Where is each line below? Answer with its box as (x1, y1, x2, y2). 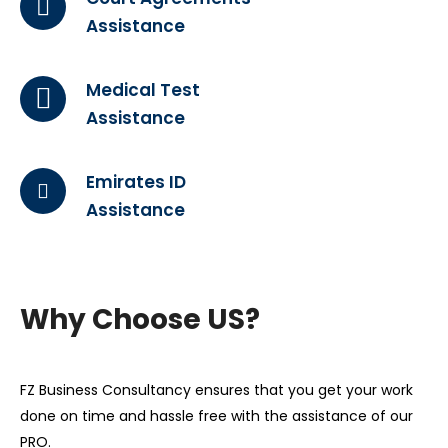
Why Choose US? (20, 299, 260, 339)
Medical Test (86, 77, 200, 102)
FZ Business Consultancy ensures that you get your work (20, 379, 413, 400)
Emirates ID (86, 169, 186, 194)
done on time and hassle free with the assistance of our (20, 405, 413, 426)
